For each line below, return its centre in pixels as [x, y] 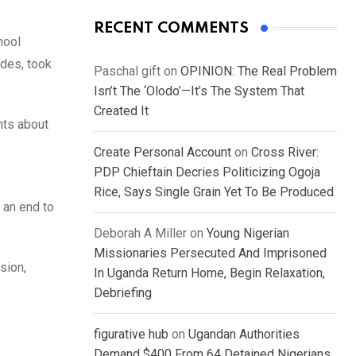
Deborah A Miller [140, 234]
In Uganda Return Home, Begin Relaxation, [209, 273]
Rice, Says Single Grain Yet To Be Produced [214, 192]
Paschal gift [127, 72]
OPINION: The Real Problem [259, 72]
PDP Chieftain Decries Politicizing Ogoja [207, 172]
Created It [121, 111]
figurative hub [131, 335]
